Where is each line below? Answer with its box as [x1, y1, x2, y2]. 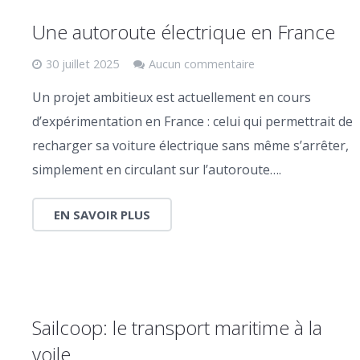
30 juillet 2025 [46, 55, 119, 72]
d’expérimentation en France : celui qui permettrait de [32, 112, 353, 130]
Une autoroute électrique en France [32, 18, 335, 45]
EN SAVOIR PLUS [54, 206, 150, 223]
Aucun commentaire [149, 55, 255, 72]
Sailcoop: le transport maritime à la [32, 313, 322, 341]
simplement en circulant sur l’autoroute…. [32, 160, 281, 178]
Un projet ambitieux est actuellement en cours [32, 88, 311, 106]
